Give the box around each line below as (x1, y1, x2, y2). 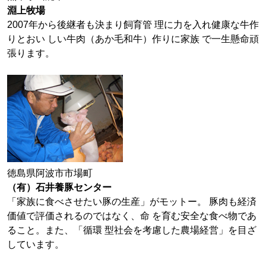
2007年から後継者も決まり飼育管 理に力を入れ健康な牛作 (7, 20, 259, 30)
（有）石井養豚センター (7, 182, 112, 192)
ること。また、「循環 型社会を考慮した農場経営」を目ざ (7, 225, 256, 235)
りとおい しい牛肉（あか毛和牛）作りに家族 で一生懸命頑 (7, 34, 259, 44)
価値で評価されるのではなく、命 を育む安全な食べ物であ (7, 211, 256, 221)
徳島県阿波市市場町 (7, 168, 93, 178)
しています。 (7, 239, 64, 249)
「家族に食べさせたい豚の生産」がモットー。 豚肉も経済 (7, 197, 256, 207)
